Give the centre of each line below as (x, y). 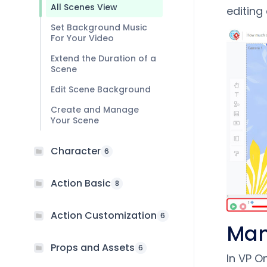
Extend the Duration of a (103, 58)
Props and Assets (93, 248)
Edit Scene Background (101, 89)
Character (76, 151)
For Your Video (82, 38)
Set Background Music (99, 27)
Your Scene (75, 120)
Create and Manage (95, 110)
